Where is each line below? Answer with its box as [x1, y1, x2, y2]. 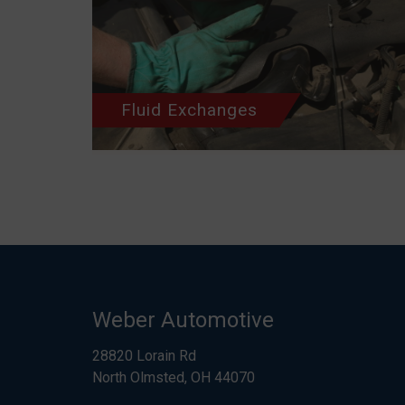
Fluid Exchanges [121, 99, 258, 120]
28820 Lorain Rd [92, 347, 196, 364]
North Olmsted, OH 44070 [92, 369, 255, 386]
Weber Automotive [92, 307, 274, 333]
